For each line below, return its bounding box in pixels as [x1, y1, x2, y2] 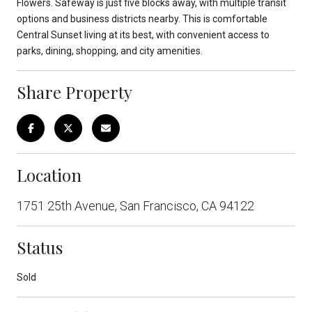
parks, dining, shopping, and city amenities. [17, 45, 203, 56]
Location [17, 163, 81, 186]
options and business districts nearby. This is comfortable [17, 13, 267, 24]
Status [17, 235, 63, 258]
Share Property [17, 80, 132, 103]
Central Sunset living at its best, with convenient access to [17, 29, 270, 40]
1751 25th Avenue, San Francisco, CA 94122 [17, 198, 254, 213]
